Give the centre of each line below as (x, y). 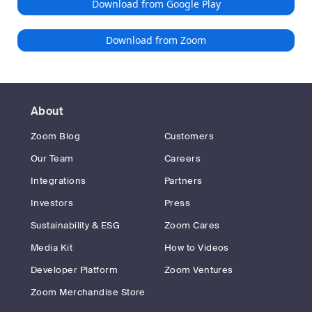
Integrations (58, 181)
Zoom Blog (56, 136)
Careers (183, 158)
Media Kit (52, 248)
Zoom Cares (192, 225)
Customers (189, 136)
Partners (184, 181)
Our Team (52, 158)
